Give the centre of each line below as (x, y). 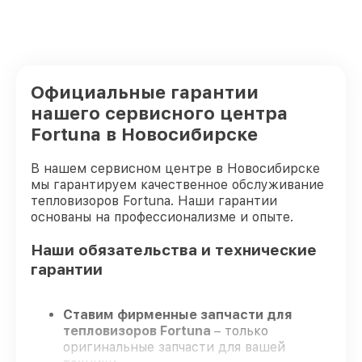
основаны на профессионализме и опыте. (162, 217)
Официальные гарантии (145, 92)
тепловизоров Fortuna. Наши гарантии (154, 201)
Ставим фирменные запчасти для (178, 315)
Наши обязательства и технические (174, 250)
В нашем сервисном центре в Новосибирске (175, 168)
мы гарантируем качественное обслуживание (177, 185)
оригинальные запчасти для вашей (174, 347)
